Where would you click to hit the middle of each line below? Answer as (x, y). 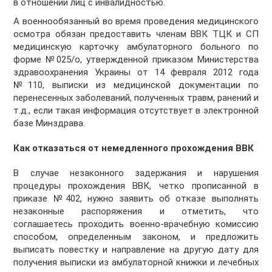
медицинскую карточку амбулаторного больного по (136, 47)
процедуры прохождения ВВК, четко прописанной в (136, 185)
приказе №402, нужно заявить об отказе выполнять (136, 198)
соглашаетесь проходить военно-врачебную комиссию (136, 224)
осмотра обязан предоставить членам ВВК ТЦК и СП (136, 34)
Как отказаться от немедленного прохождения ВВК (134, 148)
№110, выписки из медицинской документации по (136, 85)
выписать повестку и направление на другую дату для (136, 249)
